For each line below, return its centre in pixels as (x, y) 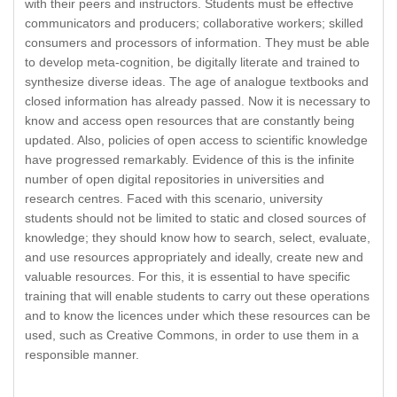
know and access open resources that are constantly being (190, 121)
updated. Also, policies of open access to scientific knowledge (196, 140)
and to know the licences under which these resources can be (198, 316)
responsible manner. (82, 355)
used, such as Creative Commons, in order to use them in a (192, 335)
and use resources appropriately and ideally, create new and (194, 257)
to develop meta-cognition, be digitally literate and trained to (192, 62)
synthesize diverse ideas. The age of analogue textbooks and (197, 82)
